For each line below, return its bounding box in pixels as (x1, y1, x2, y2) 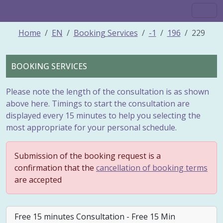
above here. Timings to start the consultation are (6, 98, 190, 110)
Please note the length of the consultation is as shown (6, 86, 209, 98)
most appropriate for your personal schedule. (6, 122, 177, 133)
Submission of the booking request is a (14, 150, 161, 162)
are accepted (14, 174, 62, 186)
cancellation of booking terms (96, 162, 208, 174)
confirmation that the (14, 162, 96, 174)
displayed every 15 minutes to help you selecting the (6, 110, 201, 121)
